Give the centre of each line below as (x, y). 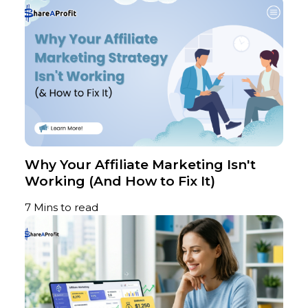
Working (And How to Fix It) (120, 181)
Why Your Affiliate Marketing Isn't (140, 165)
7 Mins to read (62, 208)
